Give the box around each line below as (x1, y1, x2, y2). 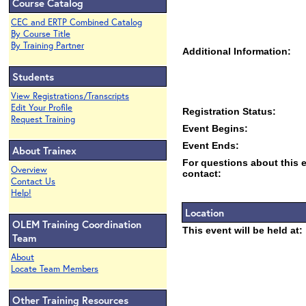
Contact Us (11, 176, 55, 187)
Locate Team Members (11, 263, 98, 275)
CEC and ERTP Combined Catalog (11, 16, 142, 28)
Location (185, 206, 224, 219)
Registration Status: (182, 106, 276, 117)
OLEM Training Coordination (12, 217, 141, 231)
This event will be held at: (182, 225, 303, 236)
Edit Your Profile (11, 102, 72, 113)
